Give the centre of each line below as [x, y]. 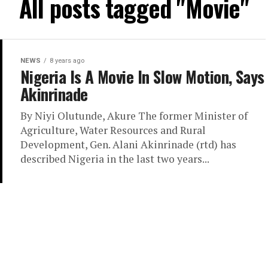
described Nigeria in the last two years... [115, 159]
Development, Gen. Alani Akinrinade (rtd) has [128, 145]
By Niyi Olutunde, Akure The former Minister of [134, 116]
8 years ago [67, 61]
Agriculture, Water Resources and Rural [113, 130]
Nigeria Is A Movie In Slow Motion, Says [142, 77]
